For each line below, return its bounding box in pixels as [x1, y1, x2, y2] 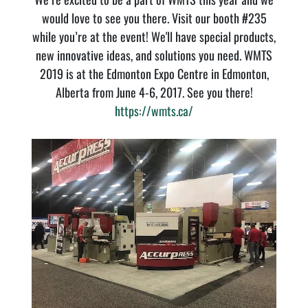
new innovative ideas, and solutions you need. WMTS [36, 46, 272, 64]
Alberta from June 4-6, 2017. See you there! [55, 83, 253, 101]
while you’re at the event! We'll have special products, [32, 27, 276, 45]
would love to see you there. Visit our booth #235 [41, 9, 267, 27]
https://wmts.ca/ [115, 102, 193, 120]
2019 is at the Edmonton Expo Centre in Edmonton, [39, 65, 269, 82]
